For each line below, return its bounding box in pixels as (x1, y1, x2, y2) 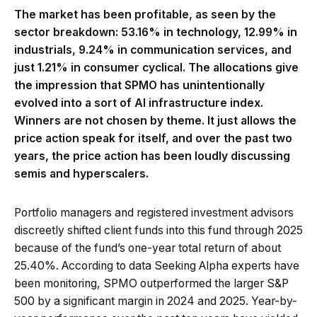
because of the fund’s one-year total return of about (14, 241, 281, 255)
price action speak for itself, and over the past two (14, 131, 292, 145)
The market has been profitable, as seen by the (14, 7, 276, 21)
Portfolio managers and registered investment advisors (14, 205, 294, 219)
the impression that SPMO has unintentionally (14, 78, 265, 92)
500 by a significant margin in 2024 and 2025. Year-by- (14, 294, 297, 308)
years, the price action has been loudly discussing (14, 149, 290, 163)
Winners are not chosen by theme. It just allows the (14, 113, 296, 127)
